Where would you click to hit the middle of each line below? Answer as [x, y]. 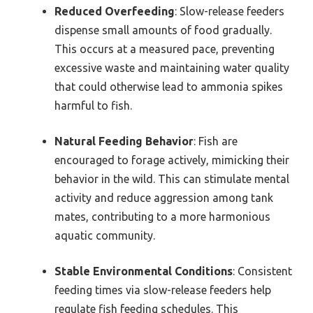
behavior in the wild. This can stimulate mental [172, 179]
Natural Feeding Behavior [124, 141]
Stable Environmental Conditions [144, 271]
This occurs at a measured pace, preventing [165, 49]
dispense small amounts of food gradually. [163, 30]
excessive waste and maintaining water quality [172, 67]
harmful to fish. [93, 105]
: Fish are [216, 141]
